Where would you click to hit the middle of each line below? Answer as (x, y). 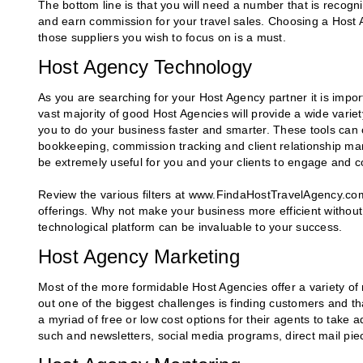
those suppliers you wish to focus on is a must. (162, 38)
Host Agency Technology (145, 67)
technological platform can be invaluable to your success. (190, 227)
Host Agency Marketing (139, 257)
